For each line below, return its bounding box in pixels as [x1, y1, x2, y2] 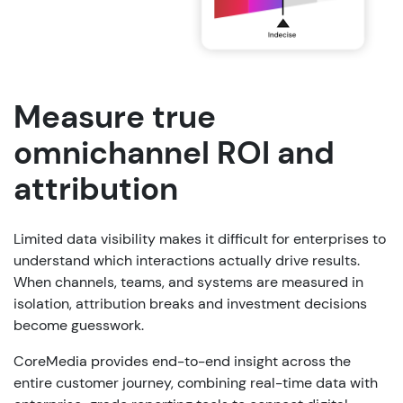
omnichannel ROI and [13, 131, 335, 174]
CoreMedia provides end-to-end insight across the [13, 351, 351, 371]
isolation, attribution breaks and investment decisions [13, 293, 367, 313]
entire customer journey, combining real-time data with [13, 372, 378, 392]
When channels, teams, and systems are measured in [13, 272, 363, 291]
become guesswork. [13, 315, 144, 335]
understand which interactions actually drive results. [13, 250, 360, 270]
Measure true [13, 95, 216, 138]
